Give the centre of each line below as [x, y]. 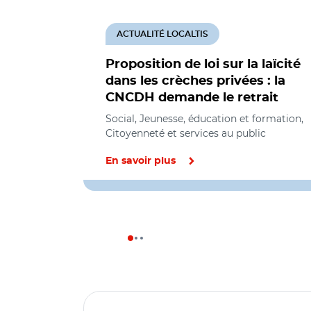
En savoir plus [141, 161]
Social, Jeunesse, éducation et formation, [204, 119]
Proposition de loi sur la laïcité [203, 65]
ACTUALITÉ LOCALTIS [162, 34]
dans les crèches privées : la [195, 81]
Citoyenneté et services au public [186, 133]
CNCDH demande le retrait [192, 98]
